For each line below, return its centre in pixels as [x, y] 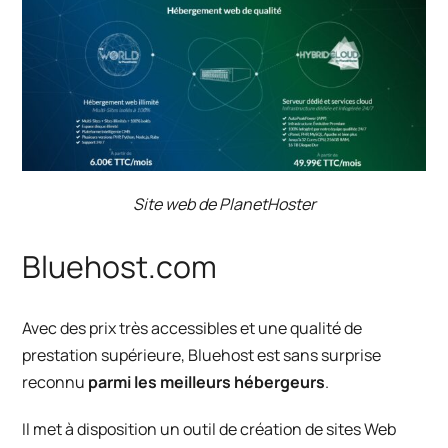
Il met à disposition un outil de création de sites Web [209, 428]
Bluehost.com [120, 266]
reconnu [55, 381]
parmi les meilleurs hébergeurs [207, 381]
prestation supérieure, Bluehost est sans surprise [202, 354]
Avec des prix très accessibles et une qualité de [192, 327]
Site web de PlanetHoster [224, 204]
